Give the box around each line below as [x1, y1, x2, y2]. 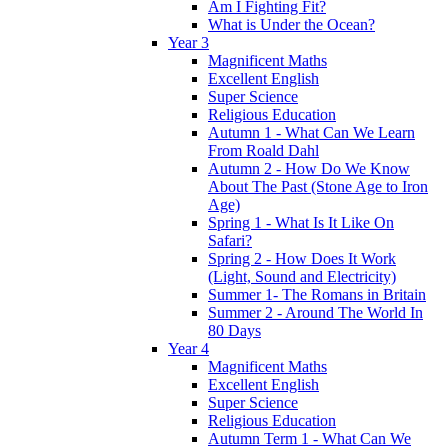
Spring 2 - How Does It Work [208, 250, 396, 268]
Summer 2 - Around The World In [208, 304, 423, 322]
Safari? [208, 232, 252, 250]
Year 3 [168, 34, 209, 52]
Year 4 [168, 340, 209, 358]
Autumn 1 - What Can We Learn [208, 124, 415, 142]
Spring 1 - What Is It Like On [208, 214, 394, 232]
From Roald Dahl [208, 142, 319, 160]
